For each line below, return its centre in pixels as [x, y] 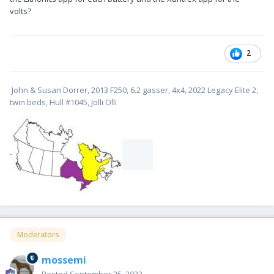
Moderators [38, 234]
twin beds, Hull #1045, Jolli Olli [63, 102]
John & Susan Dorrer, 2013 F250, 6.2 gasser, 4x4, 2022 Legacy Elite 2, [134, 90]
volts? [22, 11]
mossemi [64, 260]
